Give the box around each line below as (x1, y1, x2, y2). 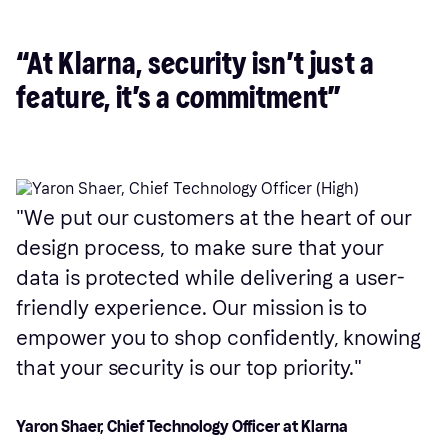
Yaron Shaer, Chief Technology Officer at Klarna (16, 417, 348, 437)
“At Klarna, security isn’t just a (16, 45, 375, 83)
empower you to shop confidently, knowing (16, 325, 422, 351)
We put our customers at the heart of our (23, 205, 413, 231)
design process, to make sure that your (16, 235, 385, 261)
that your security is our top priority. (16, 355, 355, 381)
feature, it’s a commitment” (16, 79, 342, 117)
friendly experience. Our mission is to (16, 295, 368, 321)
